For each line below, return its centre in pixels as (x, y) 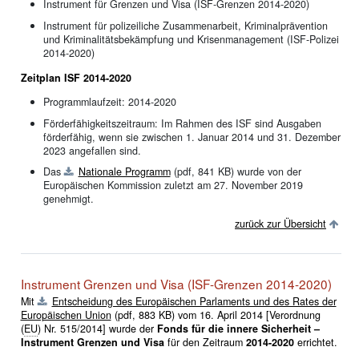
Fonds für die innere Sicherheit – (238, 329)
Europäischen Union (66, 315)
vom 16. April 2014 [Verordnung (247, 315)
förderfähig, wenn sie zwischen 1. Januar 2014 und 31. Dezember (192, 137)
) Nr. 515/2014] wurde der (97, 329)
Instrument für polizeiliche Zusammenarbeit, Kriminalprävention (185, 26)
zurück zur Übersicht (280, 224)
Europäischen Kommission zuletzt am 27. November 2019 (173, 186)
